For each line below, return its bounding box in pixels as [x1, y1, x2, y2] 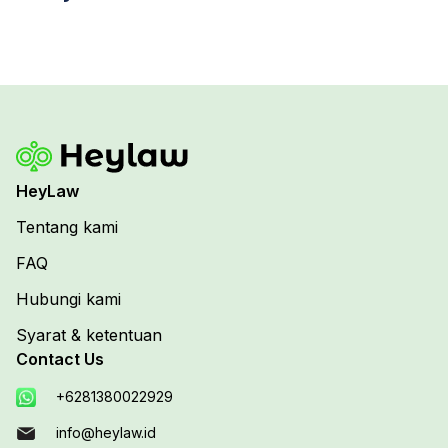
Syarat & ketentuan [16, 325, 162, 345]
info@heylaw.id [56, 424, 156, 441]
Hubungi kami [16, 289, 121, 309]
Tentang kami [16, 217, 118, 237]
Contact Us [16, 349, 104, 369]
